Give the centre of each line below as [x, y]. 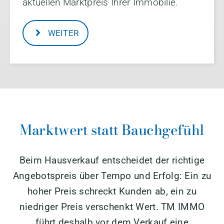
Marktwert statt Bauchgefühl [112, 129]
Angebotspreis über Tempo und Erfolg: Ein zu [112, 175]
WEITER [63, 33]
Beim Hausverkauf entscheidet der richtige [112, 160]
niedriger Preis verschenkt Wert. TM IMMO [112, 206]
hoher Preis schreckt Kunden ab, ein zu [112, 191]
